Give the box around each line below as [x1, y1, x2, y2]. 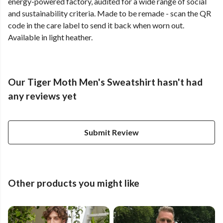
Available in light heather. [8, 32, 93, 42]
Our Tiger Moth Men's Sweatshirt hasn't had [8, 76, 203, 88]
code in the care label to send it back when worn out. [8, 20, 184, 30]
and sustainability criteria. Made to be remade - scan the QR [8, 8, 211, 18]
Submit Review [84, 127, 139, 137]
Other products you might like [8, 177, 139, 189]
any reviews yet [8, 90, 77, 102]
